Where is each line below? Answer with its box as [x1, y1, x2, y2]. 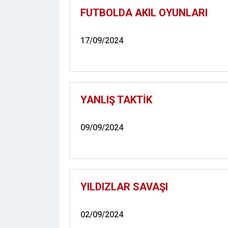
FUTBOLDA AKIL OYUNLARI [80, 7, 208, 19]
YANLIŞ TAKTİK [80, 94, 152, 106]
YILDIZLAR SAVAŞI [80, 181, 168, 193]
